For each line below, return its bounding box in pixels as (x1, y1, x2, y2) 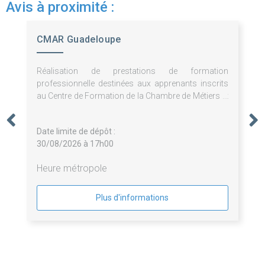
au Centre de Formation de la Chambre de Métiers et (36, 91, 229, 101)
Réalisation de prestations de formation (36, 66, 229, 76)
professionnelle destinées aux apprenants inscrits (36, 79, 229, 89)
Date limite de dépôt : (36, 127, 115, 137)
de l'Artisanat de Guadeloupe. (36, 104, 143, 114)
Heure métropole (36, 163, 107, 174)
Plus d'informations (96, 193, 169, 203)
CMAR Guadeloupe (36, 34, 121, 46)
